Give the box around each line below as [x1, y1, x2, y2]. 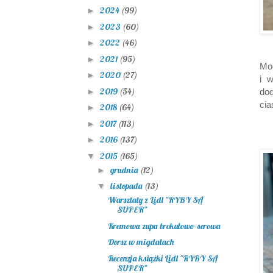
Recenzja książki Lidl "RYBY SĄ [107, 252, 218, 264]
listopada [110, 180, 144, 192]
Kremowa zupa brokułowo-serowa [107, 220, 221, 232]
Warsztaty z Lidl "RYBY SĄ [107, 194, 203, 206]
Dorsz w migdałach [107, 236, 174, 248]
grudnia [110, 164, 140, 175]
